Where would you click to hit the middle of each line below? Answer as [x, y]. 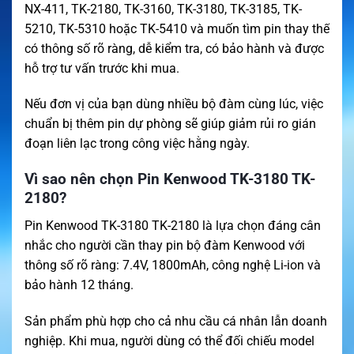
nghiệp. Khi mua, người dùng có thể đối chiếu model [169, 341]
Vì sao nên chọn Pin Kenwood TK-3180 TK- [170, 179]
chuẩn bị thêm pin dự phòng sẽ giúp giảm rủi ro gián [170, 124]
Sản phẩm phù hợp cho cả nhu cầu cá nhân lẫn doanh [176, 321]
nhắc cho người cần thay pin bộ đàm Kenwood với [165, 245]
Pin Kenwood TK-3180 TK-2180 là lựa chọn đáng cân [173, 225]
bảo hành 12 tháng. [79, 284]
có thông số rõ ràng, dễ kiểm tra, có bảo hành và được [174, 48]
